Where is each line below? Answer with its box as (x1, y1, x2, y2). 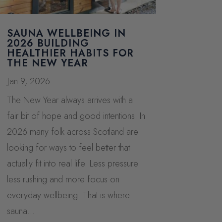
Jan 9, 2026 (6, 74, 50, 88)
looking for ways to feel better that (6, 141, 130, 154)
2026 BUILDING (6, 36, 89, 51)
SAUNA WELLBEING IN (6, 26, 126, 41)
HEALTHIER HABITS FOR (6, 46, 134, 60)
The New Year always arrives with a (6, 93, 133, 107)
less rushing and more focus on (6, 172, 119, 186)
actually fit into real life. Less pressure (6, 157, 138, 170)
